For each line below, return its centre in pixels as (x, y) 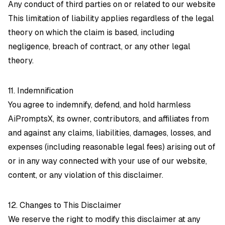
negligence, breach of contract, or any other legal (99, 46)
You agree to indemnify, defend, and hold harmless (99, 105)
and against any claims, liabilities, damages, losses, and (109, 133)
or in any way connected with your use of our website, (107, 161)
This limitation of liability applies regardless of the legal (111, 18)
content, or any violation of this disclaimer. (86, 175)
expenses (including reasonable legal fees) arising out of (112, 147)
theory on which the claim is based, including (91, 32)
